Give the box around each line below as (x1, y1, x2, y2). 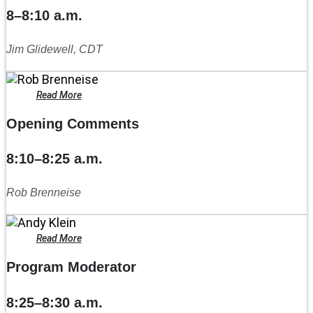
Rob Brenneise (6, 186, 81, 198)
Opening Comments (6, 115, 139, 131)
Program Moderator (6, 259, 136, 275)
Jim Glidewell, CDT (6, 43, 103, 55)
